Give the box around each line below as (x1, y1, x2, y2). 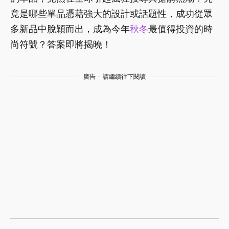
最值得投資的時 (148, 23, 213, 34)
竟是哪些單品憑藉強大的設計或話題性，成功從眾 (10, 8, 213, 19)
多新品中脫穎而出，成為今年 (10, 23, 130, 34)
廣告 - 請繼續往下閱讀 (83, 73, 146, 80)
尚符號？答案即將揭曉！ (10, 38, 111, 50)
